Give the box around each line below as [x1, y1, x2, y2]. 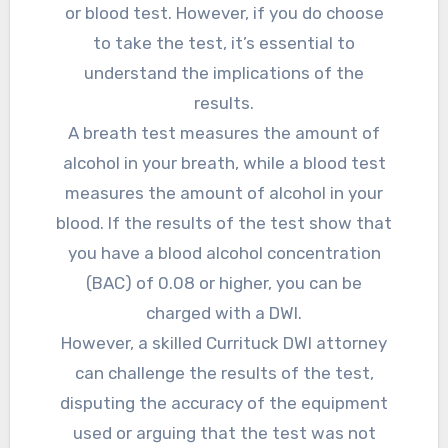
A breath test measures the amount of [68, 123, 380, 144]
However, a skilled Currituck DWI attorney [61, 333, 387, 354]
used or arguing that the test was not [72, 423, 376, 444]
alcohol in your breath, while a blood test [62, 153, 386, 174]
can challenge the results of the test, [74, 363, 374, 384]
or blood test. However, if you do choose [64, 3, 384, 24]
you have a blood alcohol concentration [67, 243, 381, 264]
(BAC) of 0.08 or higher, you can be [86, 273, 362, 294]
